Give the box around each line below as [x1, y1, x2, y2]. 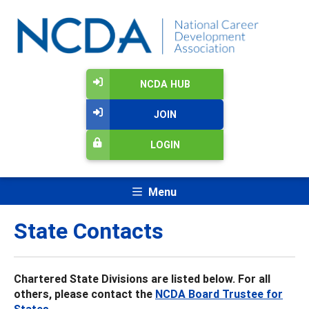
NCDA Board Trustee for [155, 286, 283, 301]
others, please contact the [14, 286, 155, 301]
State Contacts [14, 217, 163, 244]
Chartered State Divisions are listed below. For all [14, 271, 270, 286]
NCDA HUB [139, 78, 190, 91]
